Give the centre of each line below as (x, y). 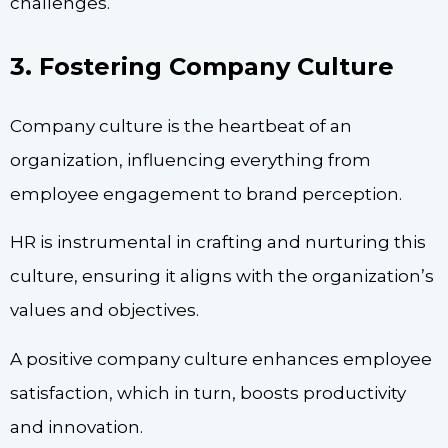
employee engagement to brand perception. (206, 193)
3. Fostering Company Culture (202, 66)
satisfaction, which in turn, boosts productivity (208, 392)
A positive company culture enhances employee (221, 358)
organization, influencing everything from (190, 159)
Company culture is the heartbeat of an (181, 125)
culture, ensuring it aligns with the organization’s (222, 276)
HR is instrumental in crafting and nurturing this (218, 242)
